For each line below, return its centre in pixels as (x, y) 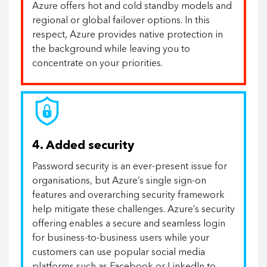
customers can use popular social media (119, 253)
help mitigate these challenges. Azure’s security (133, 210)
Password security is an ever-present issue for (130, 167)
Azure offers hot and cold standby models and (132, 7)
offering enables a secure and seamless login (129, 224)
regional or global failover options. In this (121, 21)
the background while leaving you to (111, 49)
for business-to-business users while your (121, 238)
